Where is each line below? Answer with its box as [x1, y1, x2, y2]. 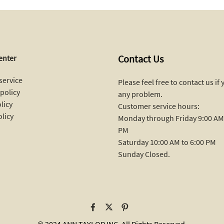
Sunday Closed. [118, 148, 170, 159]
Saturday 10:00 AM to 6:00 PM [118, 136, 216, 147]
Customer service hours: [118, 100, 199, 111]
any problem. [118, 88, 162, 99]
